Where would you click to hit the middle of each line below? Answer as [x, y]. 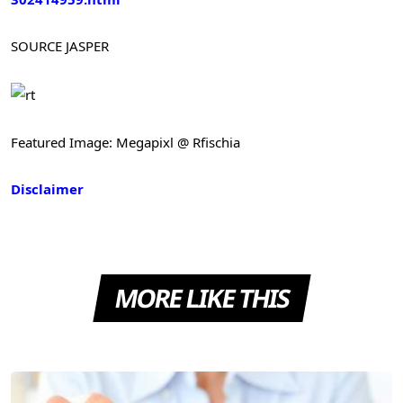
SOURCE [38, 46]
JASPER [87, 46]
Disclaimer [47, 188]
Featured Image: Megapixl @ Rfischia [125, 142]
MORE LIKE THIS [201, 298]
